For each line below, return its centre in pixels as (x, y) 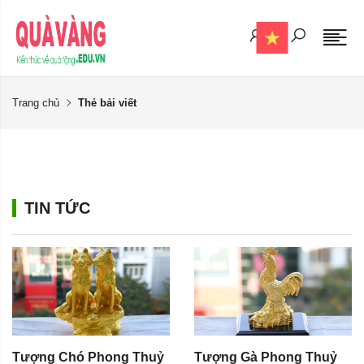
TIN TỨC (57, 208)
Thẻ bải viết (107, 103)
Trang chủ (36, 103)
